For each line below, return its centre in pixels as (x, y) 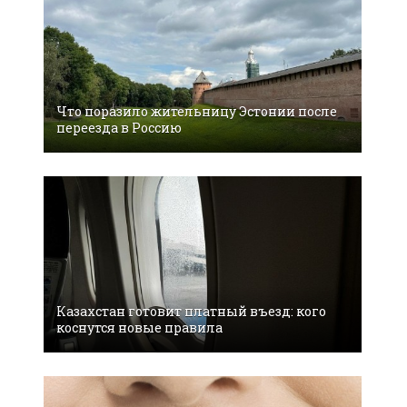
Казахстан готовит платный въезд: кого (191, 312)
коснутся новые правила (139, 328)
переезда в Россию (119, 127)
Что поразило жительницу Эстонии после (197, 111)
